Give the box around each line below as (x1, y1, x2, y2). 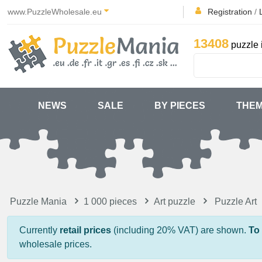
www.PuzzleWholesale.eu (8, 7, 104, 16)
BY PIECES (154, 101, 205, 111)
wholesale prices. (19, 239, 92, 249)
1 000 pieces (84, 196, 137, 206)
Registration (208, 7, 252, 16)
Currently (19, 225, 60, 235)
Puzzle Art (215, 196, 257, 206)
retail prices (60, 225, 111, 235)
